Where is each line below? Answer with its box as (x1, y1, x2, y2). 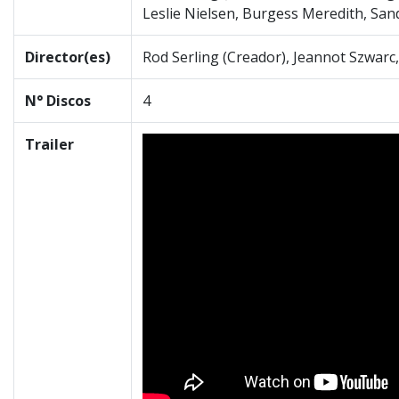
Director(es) (25, 47, 110, 67)
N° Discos (25, 91, 91, 110)
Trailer (25, 134, 74, 154)
